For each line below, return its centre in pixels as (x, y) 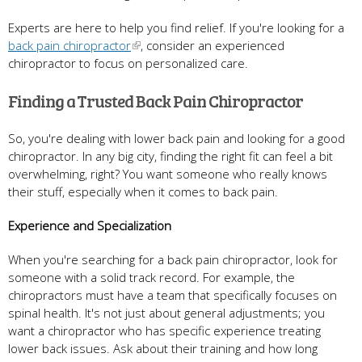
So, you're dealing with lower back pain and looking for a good (177, 138)
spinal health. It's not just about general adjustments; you (166, 312)
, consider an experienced (213, 45)
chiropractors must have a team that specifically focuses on (173, 295)
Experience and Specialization (90, 225)
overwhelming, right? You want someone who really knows (168, 173)
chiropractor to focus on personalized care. (128, 63)
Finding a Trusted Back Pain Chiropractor (156, 100)
